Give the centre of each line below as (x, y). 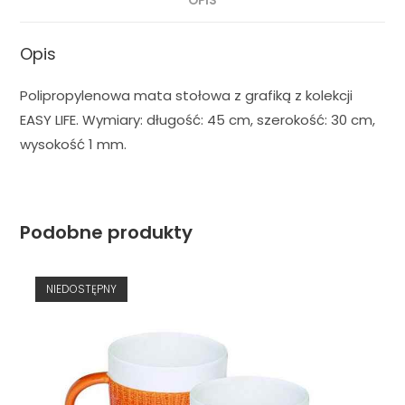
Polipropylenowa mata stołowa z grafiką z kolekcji (187, 96)
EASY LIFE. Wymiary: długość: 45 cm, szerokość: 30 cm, (198, 120)
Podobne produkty (107, 233)
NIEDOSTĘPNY (81, 289)
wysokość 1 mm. (74, 145)
